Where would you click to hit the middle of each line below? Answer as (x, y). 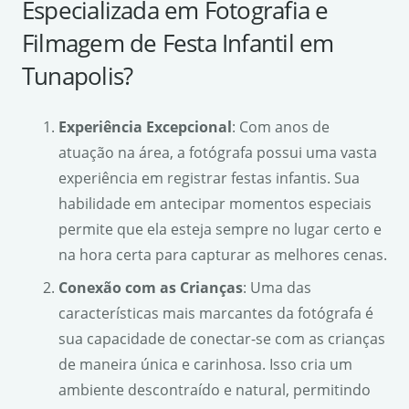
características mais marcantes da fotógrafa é (216, 313)
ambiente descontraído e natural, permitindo (215, 389)
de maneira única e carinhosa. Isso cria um (205, 364)
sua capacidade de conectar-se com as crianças (222, 338)
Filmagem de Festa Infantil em (178, 42)
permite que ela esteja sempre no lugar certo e (220, 229)
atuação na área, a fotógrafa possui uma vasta (218, 152)
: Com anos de (281, 126)
